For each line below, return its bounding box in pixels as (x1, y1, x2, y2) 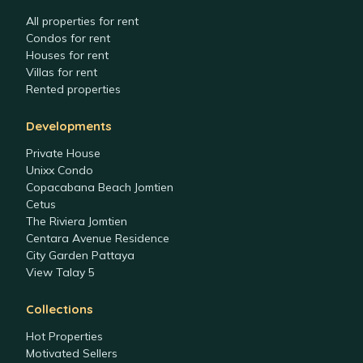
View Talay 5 (26, 265, 95, 280)
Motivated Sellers (26, 346, 117, 361)
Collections (26, 301, 93, 317)
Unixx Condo (26, 163, 93, 177)
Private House (26, 146, 100, 160)
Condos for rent (26, 31, 110, 45)
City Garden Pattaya (26, 248, 135, 263)
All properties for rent (26, 14, 139, 28)
